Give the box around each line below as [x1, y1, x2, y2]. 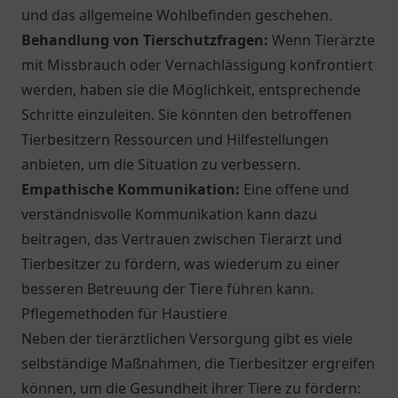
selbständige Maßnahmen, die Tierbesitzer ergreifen [21, 354, 375, 373]
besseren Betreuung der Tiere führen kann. [21, 279, 314, 298]
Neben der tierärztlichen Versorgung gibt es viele [21, 329, 353, 348]
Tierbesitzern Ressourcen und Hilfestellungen [21, 130, 329, 149]
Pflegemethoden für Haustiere [21, 304, 227, 323]
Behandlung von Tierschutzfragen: [21, 30, 268, 50]
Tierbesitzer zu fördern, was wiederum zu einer [21, 254, 340, 274]
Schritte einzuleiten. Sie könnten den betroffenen [21, 105, 352, 124]
